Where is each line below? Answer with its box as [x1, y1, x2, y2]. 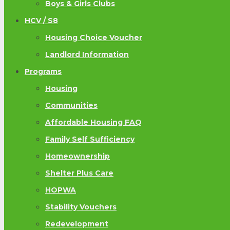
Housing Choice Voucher [45, 33, 142, 43]
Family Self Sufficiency [45, 135, 135, 144]
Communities [45, 101, 98, 110]
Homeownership [45, 151, 110, 161]
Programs [25, 67, 62, 76]
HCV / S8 [25, 16, 58, 26]
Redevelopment [45, 219, 108, 229]
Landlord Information [45, 50, 129, 60]
